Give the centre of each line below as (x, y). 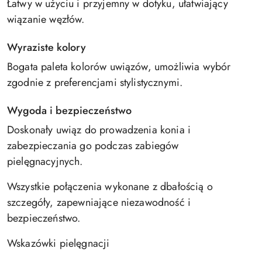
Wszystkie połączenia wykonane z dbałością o (110, 187)
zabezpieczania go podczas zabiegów (93, 146)
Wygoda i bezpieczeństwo (69, 111)
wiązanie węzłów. (46, 19)
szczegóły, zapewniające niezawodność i (99, 202)
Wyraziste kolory (46, 47)
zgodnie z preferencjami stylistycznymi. (95, 82)
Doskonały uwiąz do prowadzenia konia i (99, 130)
